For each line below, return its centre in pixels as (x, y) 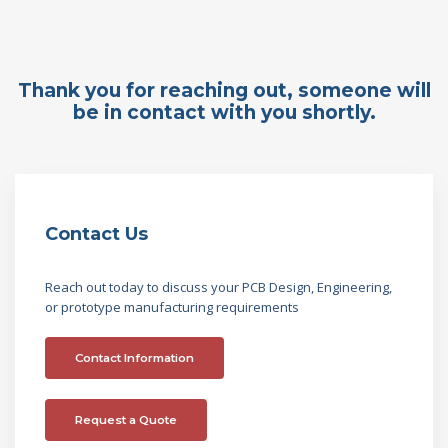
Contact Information (134, 358)
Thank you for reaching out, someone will (224, 90)
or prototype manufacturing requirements (172, 307)
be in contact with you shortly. (224, 112)
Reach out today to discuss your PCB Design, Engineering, (218, 287)
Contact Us (96, 234)
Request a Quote (126, 420)
